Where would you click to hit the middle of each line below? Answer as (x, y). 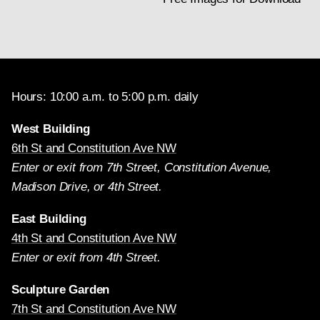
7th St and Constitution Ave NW (94, 309)
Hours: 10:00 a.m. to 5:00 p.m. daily (105, 97)
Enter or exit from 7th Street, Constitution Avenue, (142, 167)
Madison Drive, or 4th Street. (87, 187)
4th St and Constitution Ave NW (94, 238)
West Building (51, 129)
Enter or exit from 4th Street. (86, 257)
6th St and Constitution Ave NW (94, 148)
